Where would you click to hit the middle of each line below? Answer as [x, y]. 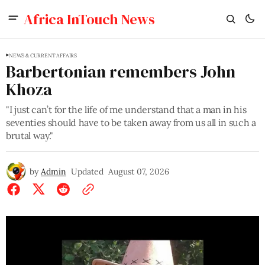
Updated [87, 172]
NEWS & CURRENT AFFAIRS [43, 55]
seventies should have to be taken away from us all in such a [131, 122]
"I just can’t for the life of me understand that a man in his [126, 109]
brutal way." [30, 135]
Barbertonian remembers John [121, 72]
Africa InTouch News [89, 19]
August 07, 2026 [139, 172]
